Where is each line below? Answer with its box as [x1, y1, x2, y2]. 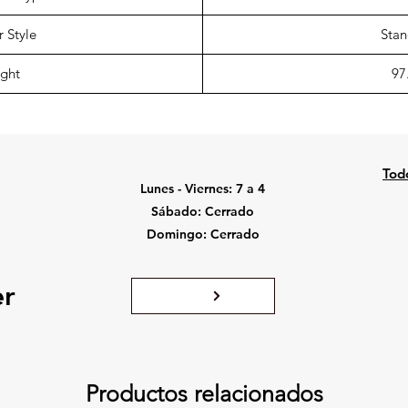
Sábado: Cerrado [151, 203, 254, 219]
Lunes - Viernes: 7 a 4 [140, 180, 265, 197]
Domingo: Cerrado [146, 226, 260, 242]
